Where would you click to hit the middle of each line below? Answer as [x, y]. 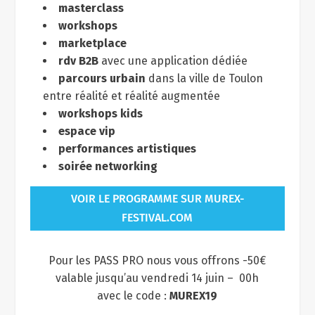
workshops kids [100, 113]
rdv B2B [78, 60]
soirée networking [108, 166]
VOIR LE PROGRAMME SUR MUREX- [157, 199]
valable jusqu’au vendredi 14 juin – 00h [157, 278]
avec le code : [134, 296]
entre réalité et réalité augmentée [131, 96]
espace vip [86, 131]
